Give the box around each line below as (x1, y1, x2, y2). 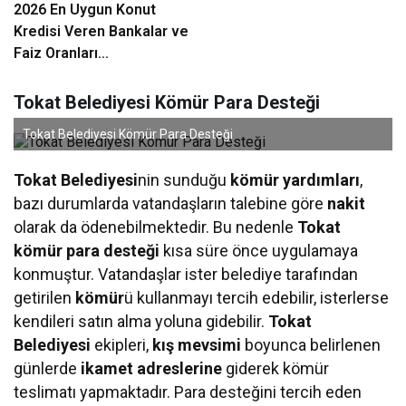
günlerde (14, 358, 82, 378)
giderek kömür (222, 358, 330, 378)
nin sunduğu (138, 169, 231, 189)
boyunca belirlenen (241, 334, 382, 354)
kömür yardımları (230, 169, 361, 189)
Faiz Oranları (14, 43, 98, 62)
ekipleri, (91, 334, 153, 354)
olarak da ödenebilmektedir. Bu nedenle (14, 217, 298, 237)
